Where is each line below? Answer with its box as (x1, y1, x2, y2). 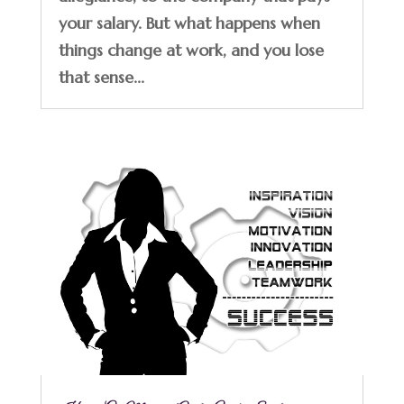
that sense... (58, 67, 144, 88)
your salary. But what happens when (58, 13, 320, 34)
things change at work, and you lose (58, 40, 324, 61)
